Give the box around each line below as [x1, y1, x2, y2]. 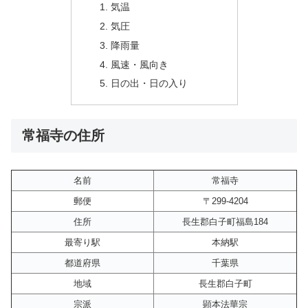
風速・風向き [111, 58, 169, 70]
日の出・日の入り [111, 78, 188, 89]
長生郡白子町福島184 [182, 217, 268, 228]
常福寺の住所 [22, 127, 104, 143]
